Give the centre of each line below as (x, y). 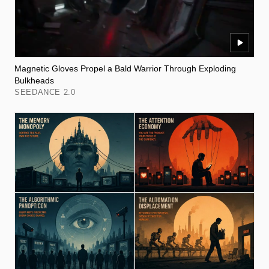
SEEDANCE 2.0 (45, 92)
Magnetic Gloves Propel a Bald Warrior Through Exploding (125, 68)
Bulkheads (34, 80)
